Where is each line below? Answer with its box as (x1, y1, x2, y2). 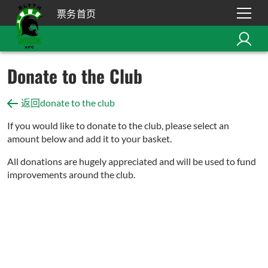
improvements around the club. (7, 169, 135, 180)
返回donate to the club (21, 97, 115, 108)
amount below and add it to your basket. (7, 133, 172, 144)
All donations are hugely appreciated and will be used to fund (7, 156, 256, 167)
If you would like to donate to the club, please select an (7, 120, 229, 131)
